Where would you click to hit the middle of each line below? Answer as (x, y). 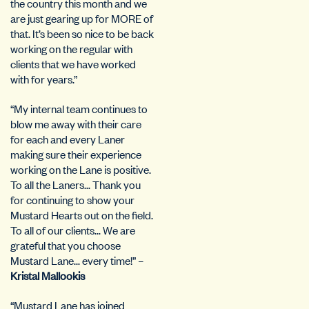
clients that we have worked (73, 63)
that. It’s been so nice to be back (82, 33)
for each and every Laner (68, 139)
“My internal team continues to (79, 108)
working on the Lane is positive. (81, 169)
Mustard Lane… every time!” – (77, 260)
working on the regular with (71, 48)
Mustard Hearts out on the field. (82, 215)
